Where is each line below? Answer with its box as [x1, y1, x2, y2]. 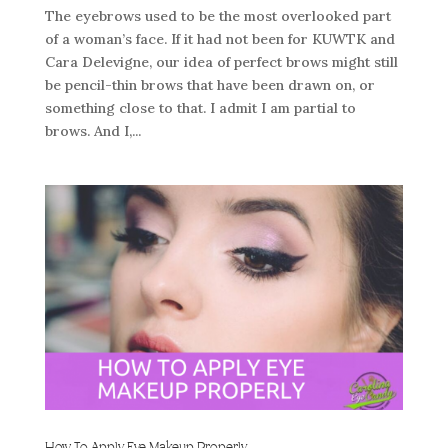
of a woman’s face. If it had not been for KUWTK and [44, 29, 395, 48]
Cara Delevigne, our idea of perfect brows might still [44, 52, 398, 71]
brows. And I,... [44, 121, 141, 140]
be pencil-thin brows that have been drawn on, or [44, 75, 375, 94]
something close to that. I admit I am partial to [44, 98, 356, 117]
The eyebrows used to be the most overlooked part [44, 6, 391, 25]
